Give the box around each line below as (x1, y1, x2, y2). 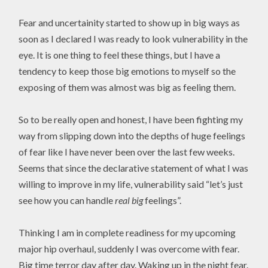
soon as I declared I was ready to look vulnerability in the (19, 33, 248, 45)
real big (115, 194, 144, 206)
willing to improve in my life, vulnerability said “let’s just (19, 178, 243, 190)
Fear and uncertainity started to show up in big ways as (19, 17, 240, 29)
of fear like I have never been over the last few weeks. (19, 146, 235, 158)
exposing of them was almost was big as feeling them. (19, 81, 236, 93)
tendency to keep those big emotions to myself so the (19, 65, 236, 77)
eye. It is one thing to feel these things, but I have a (19, 49, 221, 61)
